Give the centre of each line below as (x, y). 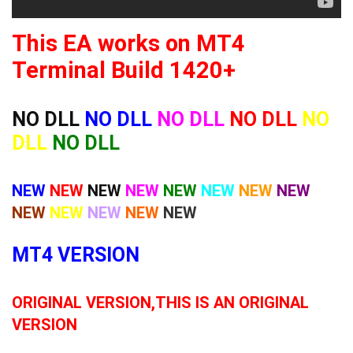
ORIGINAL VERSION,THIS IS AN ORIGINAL (160, 303)
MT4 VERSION (76, 255)
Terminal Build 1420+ (124, 70)
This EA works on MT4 (128, 43)
